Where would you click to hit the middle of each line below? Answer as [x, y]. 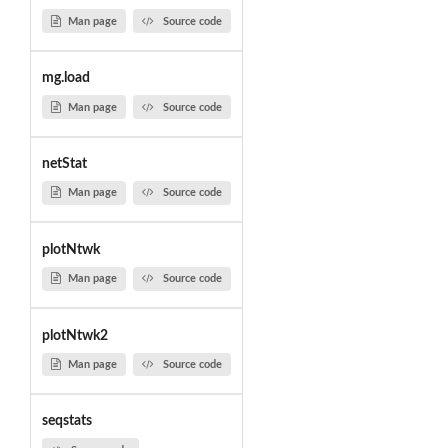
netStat [64, 164]
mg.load [65, 78]
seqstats [66, 421]
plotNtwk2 [74, 335]
